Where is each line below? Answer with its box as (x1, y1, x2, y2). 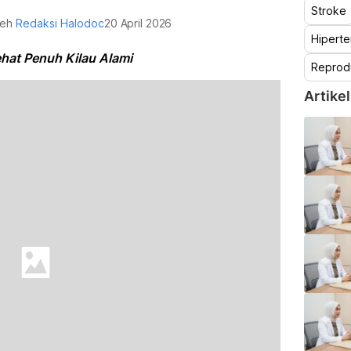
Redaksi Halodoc (16, 16, 105, 30)
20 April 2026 (104, 16, 172, 30)
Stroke (310, 4, 346, 17)
